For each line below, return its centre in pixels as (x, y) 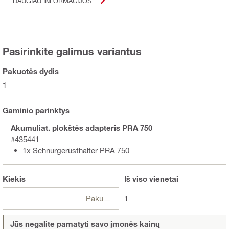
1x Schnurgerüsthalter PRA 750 (76, 150)
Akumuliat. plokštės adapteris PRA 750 (82, 128)
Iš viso (135, 179)
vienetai (163, 179)
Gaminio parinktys (36, 110)
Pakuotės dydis (31, 71)
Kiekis (14, 179)
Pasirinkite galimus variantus (72, 51)
